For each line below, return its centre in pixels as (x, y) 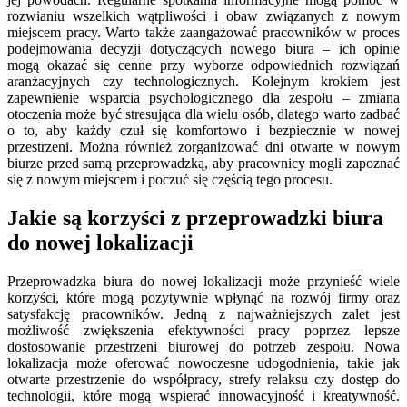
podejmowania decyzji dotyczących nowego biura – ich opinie (203, 49)
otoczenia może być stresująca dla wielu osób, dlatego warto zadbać (203, 114)
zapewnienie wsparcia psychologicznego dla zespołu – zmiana (203, 98)
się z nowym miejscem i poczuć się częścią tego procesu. (170, 180)
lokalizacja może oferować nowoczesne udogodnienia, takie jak (203, 363)
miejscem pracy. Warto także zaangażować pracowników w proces (203, 33)
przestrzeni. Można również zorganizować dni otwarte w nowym (203, 147)
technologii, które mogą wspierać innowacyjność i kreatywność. (203, 396)
